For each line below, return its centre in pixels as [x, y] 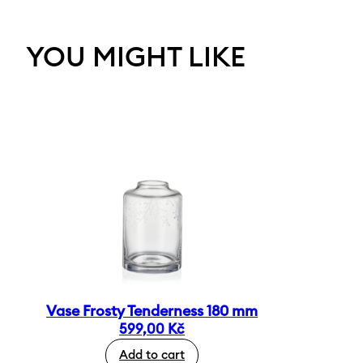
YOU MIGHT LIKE [136, 58]
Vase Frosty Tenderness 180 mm [152, 311]
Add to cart [152, 355]
